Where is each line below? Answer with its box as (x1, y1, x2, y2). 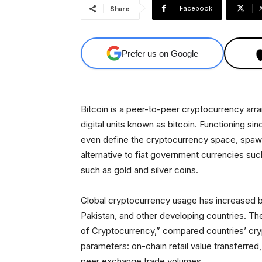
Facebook (180, 4, 212, 13)
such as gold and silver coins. (81, 164, 198, 176)
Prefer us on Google (122, 48, 199, 58)
